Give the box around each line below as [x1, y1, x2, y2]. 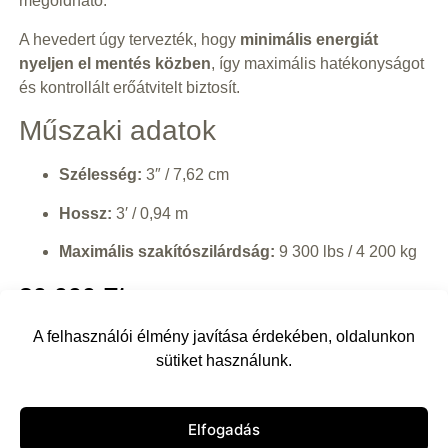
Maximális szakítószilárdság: [58, 243, 275, 261]
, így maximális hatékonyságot [210, 54, 424, 72]
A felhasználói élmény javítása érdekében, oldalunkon [33, 327, 415, 345]
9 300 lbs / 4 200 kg [274, 243, 417, 261]
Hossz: [58, 204, 112, 222]
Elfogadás [188, 419, 260, 439]
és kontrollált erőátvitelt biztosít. [18, 78, 240, 96]
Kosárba [107, 327, 175, 348]
